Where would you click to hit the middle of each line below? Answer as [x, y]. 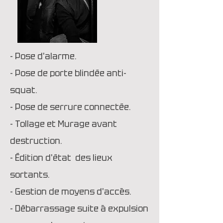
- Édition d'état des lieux [61, 158]
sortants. [30, 175]
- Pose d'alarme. [43, 56]
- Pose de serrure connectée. [71, 107]
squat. [25, 90]
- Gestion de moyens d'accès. [71, 192]
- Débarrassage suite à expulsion [79, 209]
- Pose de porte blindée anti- [68, 73]
